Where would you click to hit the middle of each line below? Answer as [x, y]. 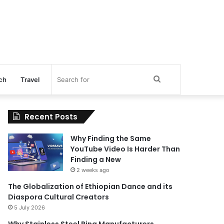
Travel [30, 79]
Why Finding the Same [111, 138]
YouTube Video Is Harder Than [125, 149]
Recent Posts [51, 117]
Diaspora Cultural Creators [59, 197]
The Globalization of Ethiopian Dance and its [90, 186]
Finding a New [96, 159]
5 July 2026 [30, 207]
